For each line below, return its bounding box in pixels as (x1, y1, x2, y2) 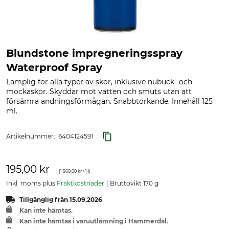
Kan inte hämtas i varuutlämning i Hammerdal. (19, 217, 168, 225)
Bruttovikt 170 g (108, 179, 158, 187)
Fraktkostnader (57, 179, 104, 187)
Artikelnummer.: (6, 132, 58, 140)
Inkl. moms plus (6, 179, 57, 187)
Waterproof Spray (6, 61, 102, 74)
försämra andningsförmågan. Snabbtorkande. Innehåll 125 (6, 97, 213, 106)
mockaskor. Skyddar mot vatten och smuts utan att (6, 87, 192, 96)
